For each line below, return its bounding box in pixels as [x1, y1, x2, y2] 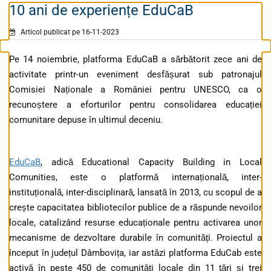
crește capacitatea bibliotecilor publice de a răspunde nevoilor [9, 202, 262, 214]
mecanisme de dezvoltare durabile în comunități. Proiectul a [9, 232, 262, 244]
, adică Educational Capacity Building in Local [41, 157, 262, 168]
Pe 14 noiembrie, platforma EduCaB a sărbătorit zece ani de [9, 54, 262, 65]
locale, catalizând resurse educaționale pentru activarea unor [9, 217, 262, 229]
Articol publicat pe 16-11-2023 [19, 28, 119, 37]
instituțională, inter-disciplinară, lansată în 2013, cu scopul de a [9, 187, 262, 198]
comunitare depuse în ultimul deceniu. [9, 114, 163, 126]
